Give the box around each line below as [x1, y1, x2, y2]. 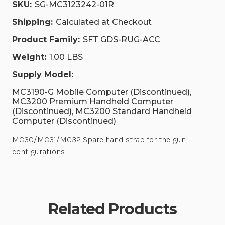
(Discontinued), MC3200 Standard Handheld [12, 106, 192, 117]
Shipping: [12, 17, 53, 27]
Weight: [12, 52, 46, 62]
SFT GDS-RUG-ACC [83, 35, 160, 45]
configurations [12, 147, 65, 157]
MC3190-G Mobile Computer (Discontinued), [12, 87, 191, 97]
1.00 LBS [49, 52, 83, 62]
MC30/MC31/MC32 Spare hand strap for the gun [12, 135, 186, 145]
